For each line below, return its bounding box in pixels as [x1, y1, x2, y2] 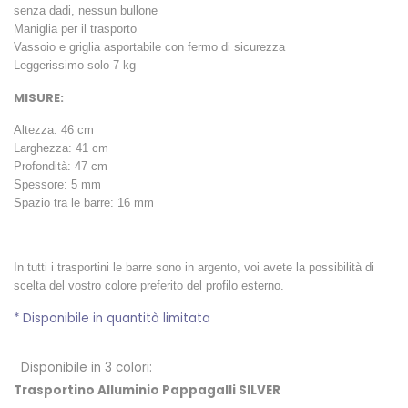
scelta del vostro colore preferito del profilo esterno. [14, 278, 284, 292]
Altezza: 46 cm [14, 122, 94, 137]
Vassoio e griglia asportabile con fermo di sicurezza [14, 39, 285, 54]
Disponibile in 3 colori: [20, 358, 152, 376]
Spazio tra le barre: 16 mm [14, 195, 154, 209]
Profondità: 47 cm [14, 158, 107, 173]
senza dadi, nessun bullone [14, 3, 158, 17]
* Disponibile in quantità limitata [14, 309, 210, 327]
